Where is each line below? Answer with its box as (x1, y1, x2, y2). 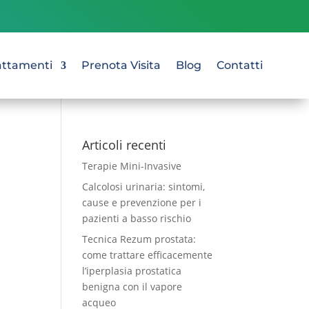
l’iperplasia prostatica (82, 264, 182, 277)
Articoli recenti (82, 137, 167, 153)
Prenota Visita (81, 59, 161, 72)
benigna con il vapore (82, 280, 183, 293)
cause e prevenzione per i (82, 196, 202, 209)
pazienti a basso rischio (82, 212, 192, 225)
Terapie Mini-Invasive (82, 159, 182, 172)
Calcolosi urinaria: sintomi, (82, 180, 206, 193)
